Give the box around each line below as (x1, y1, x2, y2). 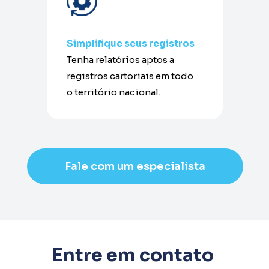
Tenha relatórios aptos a (67, 54, 175, 66)
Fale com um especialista (64, 159, 205, 173)
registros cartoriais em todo (67, 70, 194, 82)
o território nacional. (67, 86, 161, 98)
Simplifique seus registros (67, 38, 195, 50)
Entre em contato (52, 244, 214, 267)
